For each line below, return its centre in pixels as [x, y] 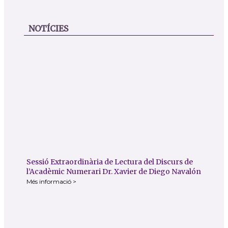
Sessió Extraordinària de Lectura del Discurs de [110, 162]
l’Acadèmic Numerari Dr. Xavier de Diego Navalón [114, 172]
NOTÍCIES [48, 28]
